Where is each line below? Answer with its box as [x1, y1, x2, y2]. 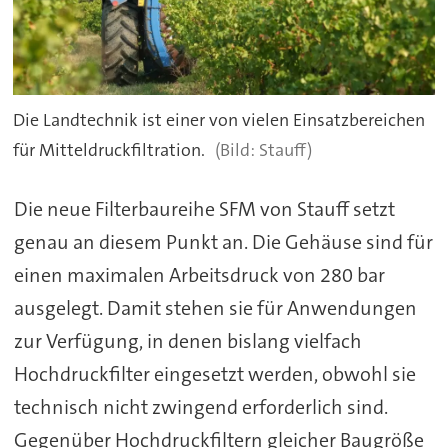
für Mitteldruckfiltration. [13, 138, 206, 163]
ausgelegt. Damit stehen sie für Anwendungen [13, 294, 417, 321]
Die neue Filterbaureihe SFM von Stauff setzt [13, 195, 395, 222]
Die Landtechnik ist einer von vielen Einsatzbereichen [13, 108, 426, 133]
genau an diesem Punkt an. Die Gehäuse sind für [13, 228, 433, 255]
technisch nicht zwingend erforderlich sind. [13, 393, 388, 420]
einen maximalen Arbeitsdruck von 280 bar [13, 261, 385, 288]
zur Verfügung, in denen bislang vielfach [13, 327, 362, 354]
